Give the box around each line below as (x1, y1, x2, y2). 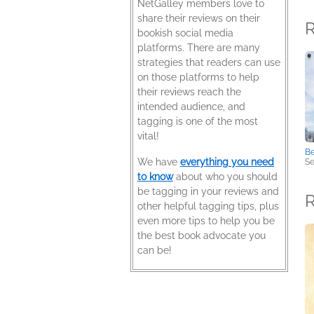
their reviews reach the (137, 86, 241, 97)
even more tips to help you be (137, 215, 275, 226)
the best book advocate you (137, 230, 266, 241)
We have (137, 156, 180, 168)
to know (137, 171, 173, 182)
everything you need (180, 156, 274, 168)
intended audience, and (137, 101, 245, 112)
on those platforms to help (137, 71, 259, 83)
